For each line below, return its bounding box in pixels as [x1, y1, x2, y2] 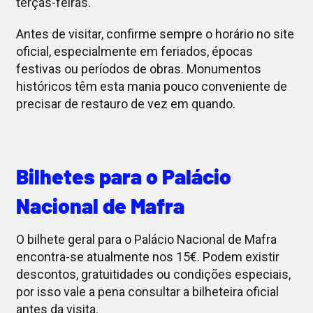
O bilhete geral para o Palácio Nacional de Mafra [15, 232, 277, 247]
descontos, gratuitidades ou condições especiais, [15, 267, 291, 282]
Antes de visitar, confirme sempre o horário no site [15, 27, 294, 42]
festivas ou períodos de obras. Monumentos [15, 61, 261, 77]
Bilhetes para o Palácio [15, 163, 231, 189]
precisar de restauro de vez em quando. [15, 96, 235, 112]
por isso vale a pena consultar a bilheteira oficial [15, 284, 279, 300]
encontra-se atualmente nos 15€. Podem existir [15, 249, 279, 265]
